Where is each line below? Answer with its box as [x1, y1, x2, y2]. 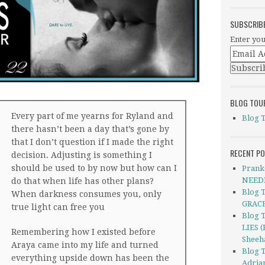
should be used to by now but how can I [11, 163, 177, 173]
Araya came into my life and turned [11, 240, 159, 250]
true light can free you [11, 202, 105, 212]
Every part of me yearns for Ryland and [11, 111, 173, 121]
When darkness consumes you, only [11, 189, 161, 199]
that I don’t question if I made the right [11, 137, 173, 147]
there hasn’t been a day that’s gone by [11, 124, 169, 134]
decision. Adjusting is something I [11, 150, 152, 160]
